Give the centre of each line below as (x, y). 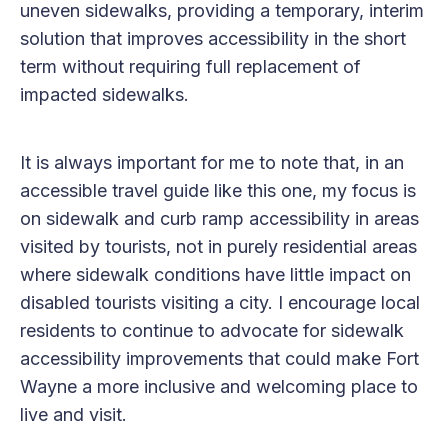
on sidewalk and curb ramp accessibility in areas (219, 218)
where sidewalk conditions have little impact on (215, 274)
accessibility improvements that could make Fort (219, 358)
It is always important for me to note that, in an (212, 162)
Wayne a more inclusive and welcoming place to (219, 386)
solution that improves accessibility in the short (213, 38)
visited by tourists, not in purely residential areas (218, 246)
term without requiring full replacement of (190, 66)
